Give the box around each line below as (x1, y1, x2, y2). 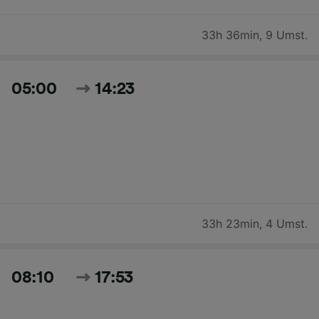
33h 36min (202, 27, 259, 42)
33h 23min (202, 216, 259, 231)
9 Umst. (266, 27, 308, 42)
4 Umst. (266, 216, 308, 231)
